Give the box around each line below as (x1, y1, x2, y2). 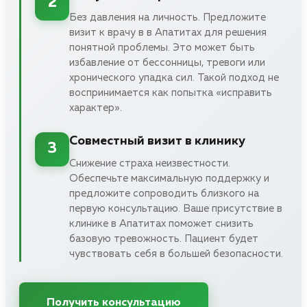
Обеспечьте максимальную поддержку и (69, 173, 269, 184)
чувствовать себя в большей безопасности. (69, 248, 283, 259)
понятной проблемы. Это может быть (69, 42, 255, 53)
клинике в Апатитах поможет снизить (69, 218, 254, 229)
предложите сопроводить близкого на (69, 188, 259, 199)
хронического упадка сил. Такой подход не (69, 72, 279, 83)
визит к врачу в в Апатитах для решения (69, 27, 267, 38)
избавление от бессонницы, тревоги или (69, 57, 265, 68)
